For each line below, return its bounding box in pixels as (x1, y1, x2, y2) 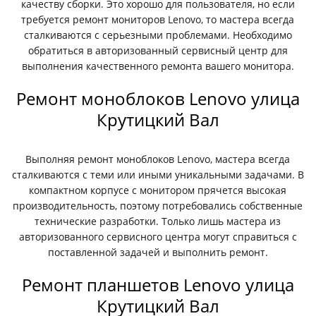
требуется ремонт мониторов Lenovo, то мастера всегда (21, 13, 295, 26)
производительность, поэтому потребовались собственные (13, 199, 303, 212)
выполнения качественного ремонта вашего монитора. (21, 59, 294, 73)
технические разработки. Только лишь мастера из (35, 214, 281, 228)
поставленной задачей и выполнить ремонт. (47, 245, 268, 259)
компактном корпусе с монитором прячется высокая (29, 183, 287, 197)
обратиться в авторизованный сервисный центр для (28, 44, 288, 57)
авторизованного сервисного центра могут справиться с (18, 230, 297, 243)
